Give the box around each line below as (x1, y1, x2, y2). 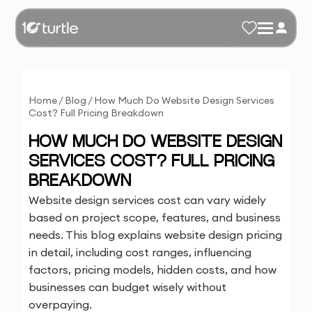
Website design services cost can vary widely (29, 193, 267, 207)
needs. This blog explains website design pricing (29, 228, 283, 242)
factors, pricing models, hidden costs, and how (29, 263, 277, 276)
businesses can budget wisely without (29, 280, 227, 294)
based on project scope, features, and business (29, 210, 281, 224)
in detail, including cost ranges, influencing (29, 245, 252, 259)
